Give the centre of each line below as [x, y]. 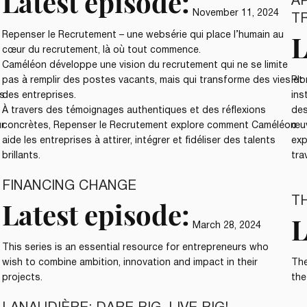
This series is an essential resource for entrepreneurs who [136, 247]
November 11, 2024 [236, 13]
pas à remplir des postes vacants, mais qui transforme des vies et [153, 80]
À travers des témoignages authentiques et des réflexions [134, 110]
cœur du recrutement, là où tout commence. [102, 50]
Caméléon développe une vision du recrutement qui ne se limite [145, 65]
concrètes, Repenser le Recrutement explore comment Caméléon [149, 125]
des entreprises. [39, 95]
